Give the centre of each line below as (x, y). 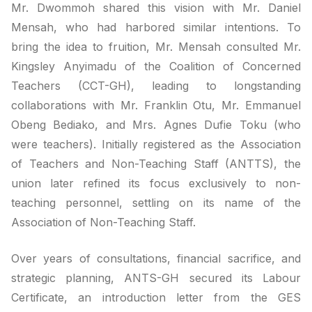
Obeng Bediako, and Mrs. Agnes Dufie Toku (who (156, 125)
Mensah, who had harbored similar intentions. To (156, 27)
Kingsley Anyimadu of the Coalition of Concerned (156, 66)
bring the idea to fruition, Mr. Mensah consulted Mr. (156, 47)
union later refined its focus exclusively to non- (156, 183)
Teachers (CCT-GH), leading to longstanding (156, 86)
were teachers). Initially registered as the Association (156, 144)
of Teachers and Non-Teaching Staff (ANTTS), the (156, 164)
